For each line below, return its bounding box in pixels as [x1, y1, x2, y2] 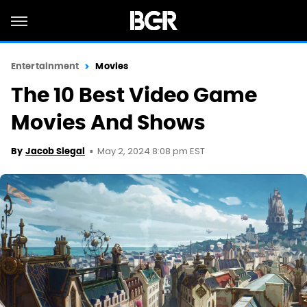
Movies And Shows [11, 109, 206, 136]
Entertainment [11, 60, 79, 72]
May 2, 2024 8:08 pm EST [97, 145, 205, 159]
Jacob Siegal [25, 145, 85, 157]
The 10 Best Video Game [11, 82, 257, 108]
